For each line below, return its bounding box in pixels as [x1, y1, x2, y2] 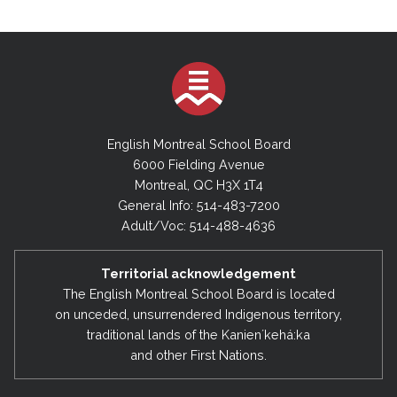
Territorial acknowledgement [101, 266, 296, 282]
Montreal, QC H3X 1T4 [134, 176, 263, 192]
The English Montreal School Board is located [62, 286, 335, 302]
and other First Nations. [130, 347, 267, 363]
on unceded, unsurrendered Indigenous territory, [55, 307, 342, 323]
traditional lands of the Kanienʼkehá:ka [87, 327, 310, 343]
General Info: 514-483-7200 [117, 197, 280, 213]
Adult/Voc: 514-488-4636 [121, 217, 276, 233]
